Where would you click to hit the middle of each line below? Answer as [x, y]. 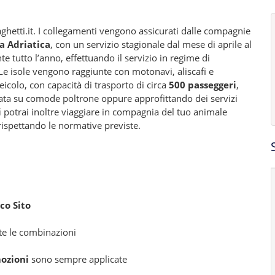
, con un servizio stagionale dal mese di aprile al [151, 44]
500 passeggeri [203, 85]
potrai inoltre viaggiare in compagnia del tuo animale [114, 112]
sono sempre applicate [78, 259]
